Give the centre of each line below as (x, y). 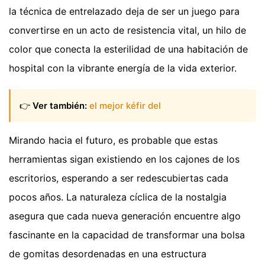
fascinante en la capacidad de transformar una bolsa (127, 235)
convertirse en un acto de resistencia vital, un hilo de (127, 30)
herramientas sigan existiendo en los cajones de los (124, 159)
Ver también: (60, 105)
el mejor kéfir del (125, 105)
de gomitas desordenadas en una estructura (108, 253)
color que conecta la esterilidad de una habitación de (128, 49)
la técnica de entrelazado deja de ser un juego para (124, 12)
